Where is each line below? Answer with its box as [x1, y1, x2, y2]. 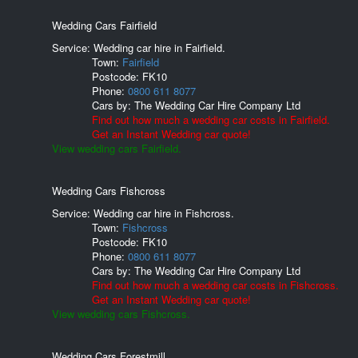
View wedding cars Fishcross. [52, 306, 190, 321]
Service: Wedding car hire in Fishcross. [52, 205, 234, 221]
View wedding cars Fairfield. [52, 141, 181, 156]
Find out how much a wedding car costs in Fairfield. [92, 112, 330, 127]
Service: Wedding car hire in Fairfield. [52, 40, 225, 55]
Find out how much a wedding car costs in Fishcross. [92, 277, 339, 292]
